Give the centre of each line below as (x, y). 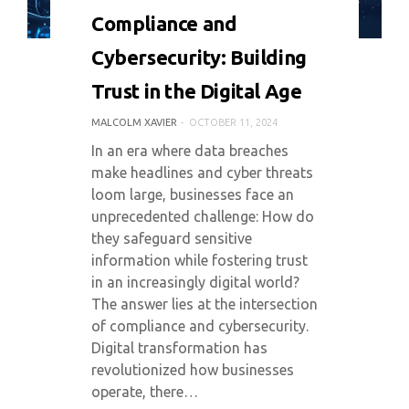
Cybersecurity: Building (199, 57)
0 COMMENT (134, 12)
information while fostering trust (199, 260)
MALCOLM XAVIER (134, 122)
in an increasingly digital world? (195, 282)
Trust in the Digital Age (197, 91)
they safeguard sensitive (172, 238)
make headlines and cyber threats (202, 173)
